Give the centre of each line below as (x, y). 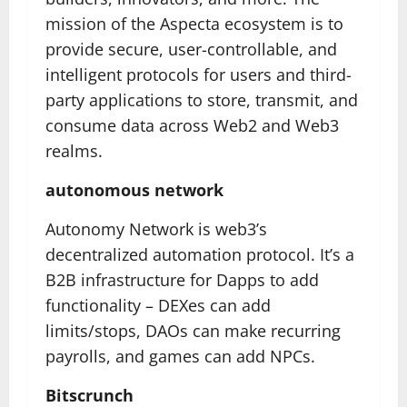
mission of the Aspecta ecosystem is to (194, 24)
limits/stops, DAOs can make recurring (193, 331)
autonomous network (134, 190)
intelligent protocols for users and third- (199, 74)
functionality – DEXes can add (158, 305)
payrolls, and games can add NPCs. (180, 356)
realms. (74, 151)
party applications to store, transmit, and (202, 100)
